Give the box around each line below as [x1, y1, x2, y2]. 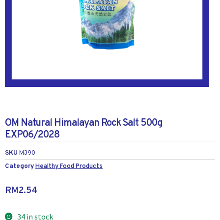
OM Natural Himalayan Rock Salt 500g [5, 116, 163, 130]
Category [5, 162, 34, 170]
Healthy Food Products [35, 162, 103, 170]
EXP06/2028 [5, 128, 59, 141]
